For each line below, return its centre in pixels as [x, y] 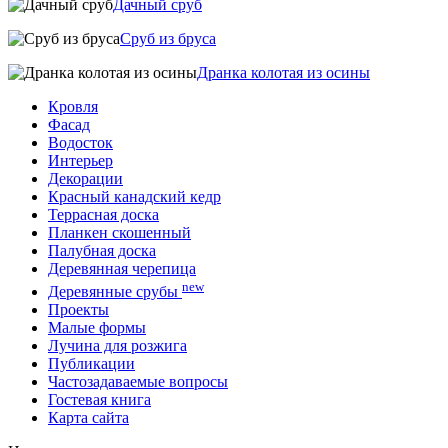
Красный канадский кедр [134, 197]
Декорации [85, 179]
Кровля [73, 107]
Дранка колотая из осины [283, 73]
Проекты [78, 309]
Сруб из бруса [168, 39]
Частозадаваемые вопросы [138, 381]
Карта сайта [88, 417]
